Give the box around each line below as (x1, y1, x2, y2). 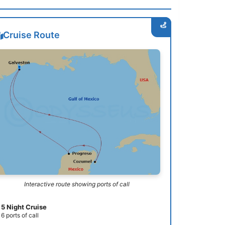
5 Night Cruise (1, 202, 47, 211)
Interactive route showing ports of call (24, 180, 130, 188)
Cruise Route (3, 30, 60, 40)
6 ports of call (1, 211, 39, 219)
